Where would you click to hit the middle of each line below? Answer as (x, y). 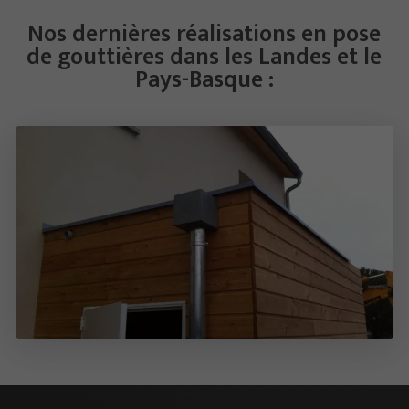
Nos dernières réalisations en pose (204, 34)
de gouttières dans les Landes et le (204, 57)
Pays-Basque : (204, 79)
